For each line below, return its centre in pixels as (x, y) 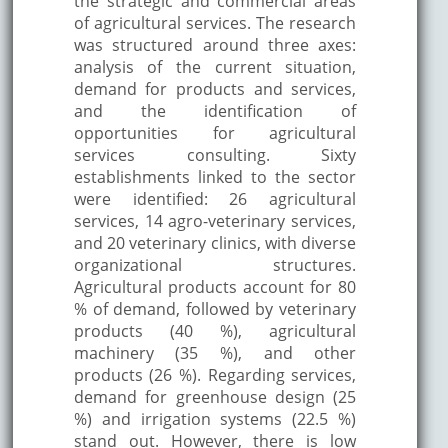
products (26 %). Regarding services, (215, 374)
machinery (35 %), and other (215, 352)
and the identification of (215, 110)
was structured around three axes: (215, 44)
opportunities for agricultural (215, 132)
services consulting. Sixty (215, 154)
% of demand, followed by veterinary (215, 308)
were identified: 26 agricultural (215, 198)
